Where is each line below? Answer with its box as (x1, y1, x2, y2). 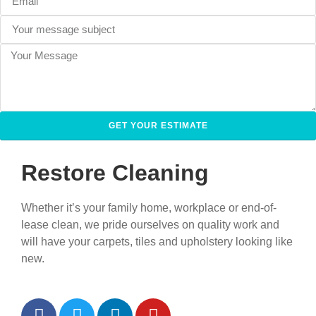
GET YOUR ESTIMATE (108, 120, 208, 130)
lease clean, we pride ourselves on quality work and (21, 218, 279, 231)
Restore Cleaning (21, 159, 209, 186)
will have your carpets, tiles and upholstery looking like (21, 235, 293, 248)
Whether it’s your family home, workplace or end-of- (21, 201, 276, 214)
